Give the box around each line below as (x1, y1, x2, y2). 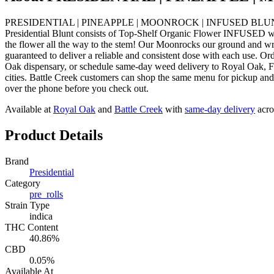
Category (5, 177, 40, 188)
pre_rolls (29, 188, 63, 199)
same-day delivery (185, 103, 255, 114)
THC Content (5, 221, 58, 232)
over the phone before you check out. (5, 83, 149, 94)
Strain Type (5, 199, 50, 210)
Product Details (5, 127, 103, 143)
